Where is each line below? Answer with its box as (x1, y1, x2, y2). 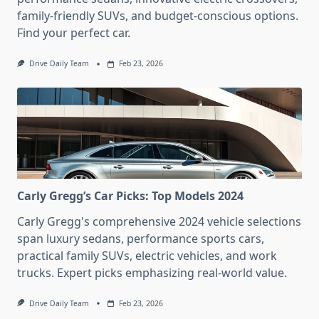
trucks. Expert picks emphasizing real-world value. (17, 264, 287, 281)
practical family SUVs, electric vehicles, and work (17, 247, 277, 263)
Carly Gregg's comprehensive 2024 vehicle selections (17, 213, 301, 229)
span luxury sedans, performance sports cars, (17, 230, 264, 246)
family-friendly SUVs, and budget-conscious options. (17, 8, 298, 24)
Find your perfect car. (17, 25, 130, 41)
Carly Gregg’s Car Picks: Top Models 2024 (17, 187, 244, 204)
